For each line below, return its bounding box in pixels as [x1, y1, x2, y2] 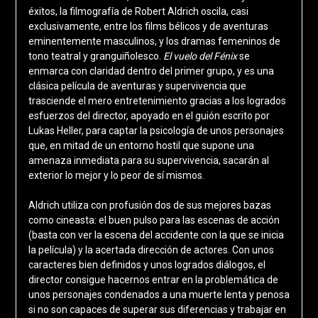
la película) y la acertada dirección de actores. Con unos [28, 243, 274, 256]
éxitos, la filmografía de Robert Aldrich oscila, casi [28, 5, 248, 17]
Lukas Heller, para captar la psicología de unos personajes [28, 124, 284, 136]
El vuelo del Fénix [163, 50, 239, 62]
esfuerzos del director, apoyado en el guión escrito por [28, 109, 270, 121]
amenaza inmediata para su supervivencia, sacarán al [28, 154, 269, 166]
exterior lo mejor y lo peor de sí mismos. [28, 169, 204, 181]
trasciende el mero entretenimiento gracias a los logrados [28, 94, 286, 106]
